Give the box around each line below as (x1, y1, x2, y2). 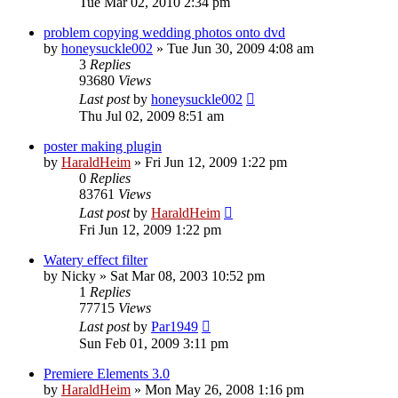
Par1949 (151, 318, 198, 334)
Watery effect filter (44, 251, 147, 267)
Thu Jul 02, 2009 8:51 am (79, 107, 224, 123)
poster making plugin (44, 138, 162, 154)
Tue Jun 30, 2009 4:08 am (167, 40, 314, 56)
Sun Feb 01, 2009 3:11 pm (79, 335, 228, 351)
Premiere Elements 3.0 (44, 365, 170, 381)
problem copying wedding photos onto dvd (44, 24, 285, 40)
